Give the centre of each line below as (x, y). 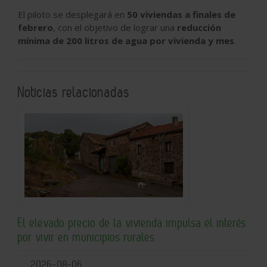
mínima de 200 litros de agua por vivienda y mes (126, 40)
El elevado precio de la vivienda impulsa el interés (132, 223)
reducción (199, 27)
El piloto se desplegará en (72, 14)
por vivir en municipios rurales (86, 237)
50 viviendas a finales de (181, 14)
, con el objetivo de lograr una (115, 27)
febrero (35, 27)
